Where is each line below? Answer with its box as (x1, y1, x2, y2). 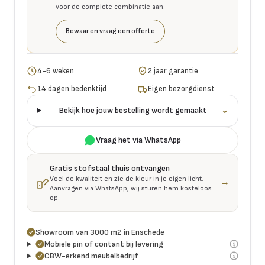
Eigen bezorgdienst (148, 84, 215, 94)
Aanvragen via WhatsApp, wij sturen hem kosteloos (50, 183, 212, 193)
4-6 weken (37, 66, 75, 76)
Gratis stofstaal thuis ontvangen (50, 163, 170, 173)
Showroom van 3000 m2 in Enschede (35, 227, 164, 237)
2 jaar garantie (148, 66, 199, 76)
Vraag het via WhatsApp (96, 134, 181, 145)
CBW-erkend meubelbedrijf (44, 250, 138, 261)
